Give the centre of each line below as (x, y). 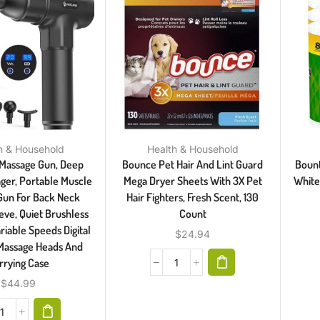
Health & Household (192, 149)
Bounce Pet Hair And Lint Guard (193, 165)
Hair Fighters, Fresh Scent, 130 (193, 197)
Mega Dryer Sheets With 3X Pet (192, 181)
